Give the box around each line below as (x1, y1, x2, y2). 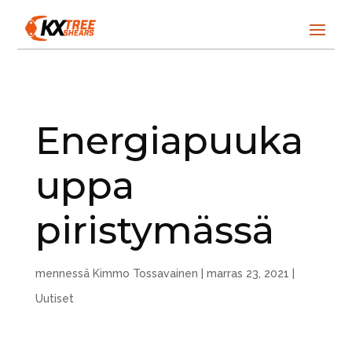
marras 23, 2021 (206, 267, 289, 280)
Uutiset (35, 292, 74, 306)
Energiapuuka (35, 118, 303, 164)
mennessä (35, 267, 93, 280)
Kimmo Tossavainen (92, 267, 198, 280)
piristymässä (35, 207, 274, 254)
